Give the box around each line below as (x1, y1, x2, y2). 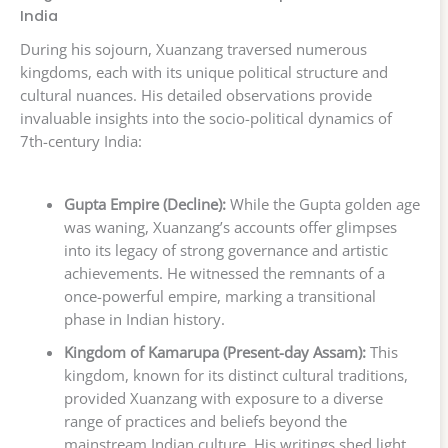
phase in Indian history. (63, 309, 225, 330)
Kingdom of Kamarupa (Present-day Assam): (63, 342, 366, 363)
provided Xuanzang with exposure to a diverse (63, 388, 383, 409)
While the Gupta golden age (225, 194, 420, 215)
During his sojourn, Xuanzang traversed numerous (20, 39, 367, 60)
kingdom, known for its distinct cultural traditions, (63, 365, 408, 386)
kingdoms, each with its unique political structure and (20, 62, 388, 83)
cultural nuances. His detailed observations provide (20, 85, 372, 106)
